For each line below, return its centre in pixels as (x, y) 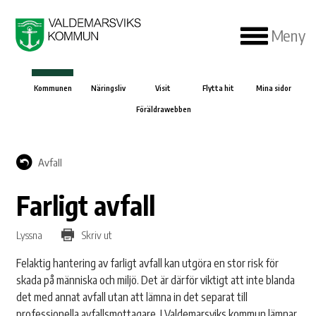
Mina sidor (274, 88)
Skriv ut (96, 235)
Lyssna (30, 235)
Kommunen (53, 88)
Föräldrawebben (163, 109)
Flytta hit (219, 88)
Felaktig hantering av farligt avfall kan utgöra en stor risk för (148, 263)
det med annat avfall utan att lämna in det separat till (132, 297)
